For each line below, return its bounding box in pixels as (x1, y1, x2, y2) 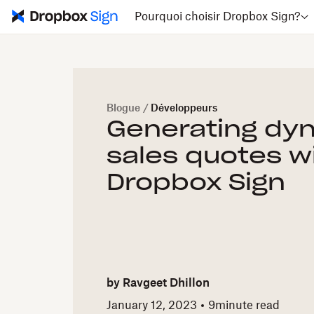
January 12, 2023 (107, 299, 197, 311)
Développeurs (151, 104, 217, 114)
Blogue (107, 104, 140, 114)
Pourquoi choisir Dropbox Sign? (134, 11, 301, 22)
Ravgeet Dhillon (123, 278, 210, 289)
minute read (215, 299, 280, 311)
